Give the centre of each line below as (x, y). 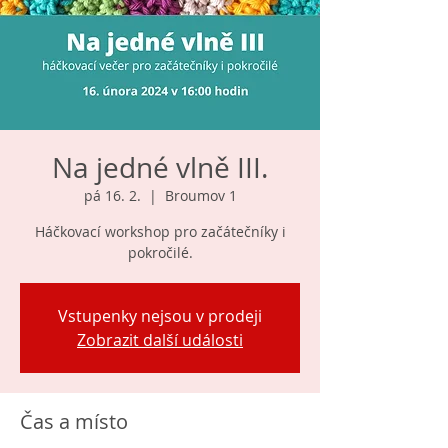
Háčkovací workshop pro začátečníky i (160, 231)
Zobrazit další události (160, 340)
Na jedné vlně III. (160, 167)
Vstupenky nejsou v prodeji (160, 316)
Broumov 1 (200, 195)
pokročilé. (160, 252)
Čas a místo (74, 421)
